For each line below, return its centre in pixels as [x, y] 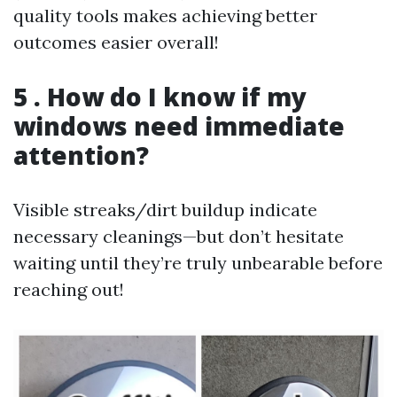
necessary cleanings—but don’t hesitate [179, 236]
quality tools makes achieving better [165, 16]
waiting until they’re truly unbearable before [198, 263]
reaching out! [69, 289]
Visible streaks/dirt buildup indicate [165, 210]
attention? [81, 155]
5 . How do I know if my [160, 97]
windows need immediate [179, 126]
